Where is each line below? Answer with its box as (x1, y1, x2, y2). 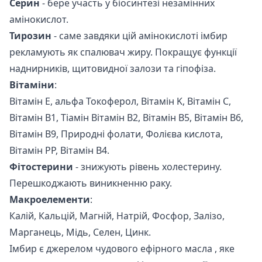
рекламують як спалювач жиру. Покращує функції (9, 45, 237, 58)
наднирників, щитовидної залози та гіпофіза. (9, 61, 216, 75)
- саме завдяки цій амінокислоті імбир (51, 29, 227, 42)
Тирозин (9, 29, 51, 42)
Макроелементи (9, 192, 90, 206)
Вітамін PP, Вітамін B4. (9, 143, 109, 157)
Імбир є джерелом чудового (9, 242, 140, 255)
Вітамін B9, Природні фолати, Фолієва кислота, (9, 127, 223, 140)
